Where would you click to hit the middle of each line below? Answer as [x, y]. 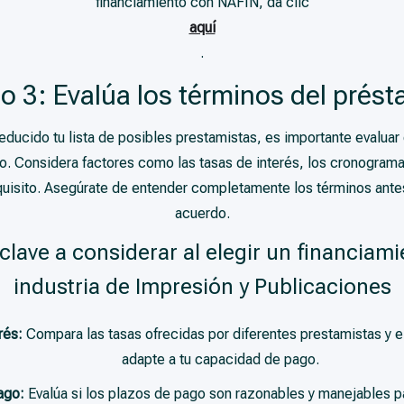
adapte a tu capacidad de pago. [220, 359]
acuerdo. [202, 213]
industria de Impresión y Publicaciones [202, 287]
